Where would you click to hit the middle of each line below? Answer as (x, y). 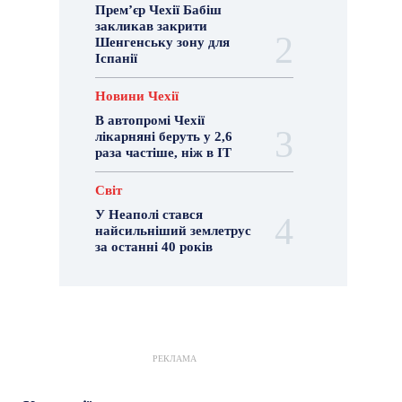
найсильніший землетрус (174, 231)
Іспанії (117, 58)
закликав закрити (152, 26)
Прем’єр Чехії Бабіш (159, 10)
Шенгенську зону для (163, 42)
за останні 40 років (154, 247)
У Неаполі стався (149, 214)
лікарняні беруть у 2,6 (164, 136)
